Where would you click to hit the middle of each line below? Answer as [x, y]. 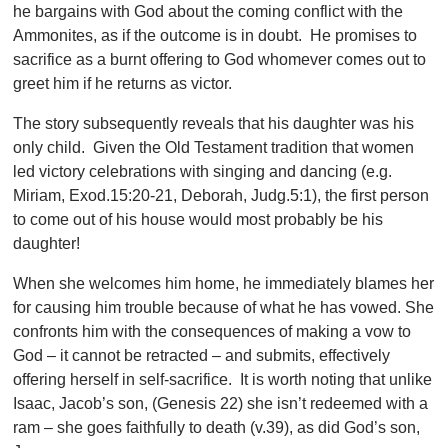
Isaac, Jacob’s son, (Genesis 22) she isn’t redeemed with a [221, 404]
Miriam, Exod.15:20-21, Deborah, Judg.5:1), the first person [221, 196]
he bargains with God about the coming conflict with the [208, 12]
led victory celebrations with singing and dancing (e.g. [203, 172]
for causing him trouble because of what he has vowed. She [224, 308]
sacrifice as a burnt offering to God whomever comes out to [220, 60]
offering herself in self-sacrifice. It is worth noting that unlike [223, 380]
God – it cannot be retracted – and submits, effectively [202, 356]
